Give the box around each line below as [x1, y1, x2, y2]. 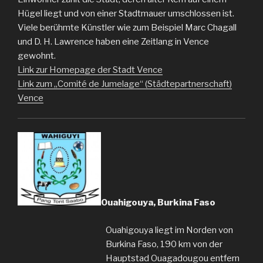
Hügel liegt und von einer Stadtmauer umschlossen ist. [18, 8, 234, 19]
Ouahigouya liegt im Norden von [106, 224, 233, 235]
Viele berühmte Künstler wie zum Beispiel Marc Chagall [18, 22, 237, 33]
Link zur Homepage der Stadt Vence [18, 64, 163, 75]
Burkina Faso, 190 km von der [106, 238, 222, 249]
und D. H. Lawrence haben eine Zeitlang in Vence [18, 36, 209, 47]
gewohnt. [18, 50, 56, 61]
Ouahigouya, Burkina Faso [101, 197, 215, 208]
